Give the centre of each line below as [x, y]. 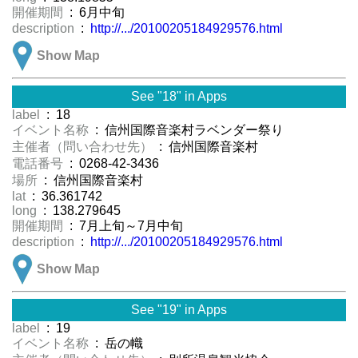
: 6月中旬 [95, 13]
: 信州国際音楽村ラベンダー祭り [188, 130]
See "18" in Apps [179, 97]
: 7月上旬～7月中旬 [125, 226]
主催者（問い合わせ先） [84, 147]
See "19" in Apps [179, 310]
